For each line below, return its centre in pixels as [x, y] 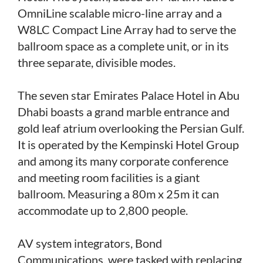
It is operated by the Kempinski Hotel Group [128, 144]
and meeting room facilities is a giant [109, 177]
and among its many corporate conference [123, 161]
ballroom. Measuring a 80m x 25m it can [118, 193]
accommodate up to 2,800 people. [103, 210]
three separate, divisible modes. [97, 62]
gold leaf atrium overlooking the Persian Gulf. [131, 128]
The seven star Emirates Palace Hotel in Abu [129, 95]
